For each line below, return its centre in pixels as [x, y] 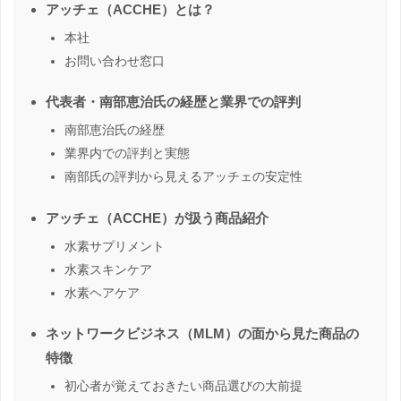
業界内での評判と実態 [127, 154]
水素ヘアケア [102, 292]
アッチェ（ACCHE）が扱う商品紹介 [157, 218]
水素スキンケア [108, 269]
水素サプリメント [115, 246]
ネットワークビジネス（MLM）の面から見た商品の [202, 334]
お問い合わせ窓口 [115, 60]
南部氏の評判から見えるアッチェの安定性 [183, 177]
